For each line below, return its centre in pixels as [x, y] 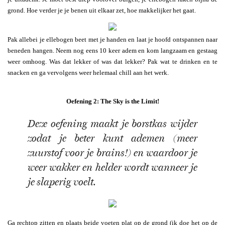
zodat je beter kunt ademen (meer [113, 139]
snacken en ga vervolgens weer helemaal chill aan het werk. [88, 72]
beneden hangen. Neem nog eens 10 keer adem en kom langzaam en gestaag [113, 50]
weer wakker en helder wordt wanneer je [113, 168]
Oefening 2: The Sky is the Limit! [113, 101]
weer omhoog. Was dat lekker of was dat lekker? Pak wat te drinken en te [113, 61]
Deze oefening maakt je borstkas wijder [113, 124]
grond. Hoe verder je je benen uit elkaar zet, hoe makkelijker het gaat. [102, 10]
